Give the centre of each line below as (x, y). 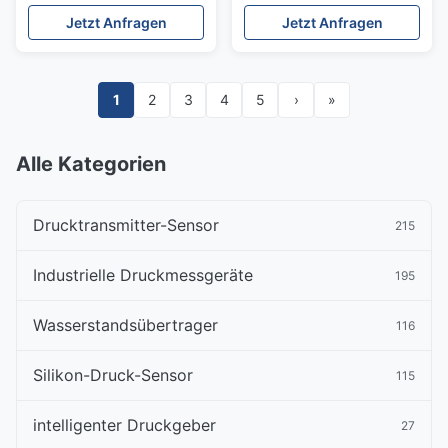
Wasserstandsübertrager (125, 325)
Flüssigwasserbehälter (106, 13)
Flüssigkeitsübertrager (322, 13)
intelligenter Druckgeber (124, 425)
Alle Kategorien (91, 164)
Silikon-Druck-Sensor (113, 375)
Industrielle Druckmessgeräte (143, 275)
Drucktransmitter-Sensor (126, 225)
